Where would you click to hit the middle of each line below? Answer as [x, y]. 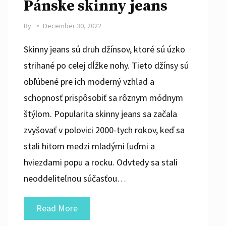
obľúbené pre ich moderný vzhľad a [89, 81]
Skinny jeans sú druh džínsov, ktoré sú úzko [104, 49]
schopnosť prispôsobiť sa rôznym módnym [103, 97]
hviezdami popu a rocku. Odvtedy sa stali [100, 162]
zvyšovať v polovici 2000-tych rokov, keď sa [104, 130]
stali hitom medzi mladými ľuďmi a [89, 146]
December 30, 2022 [72, 25]
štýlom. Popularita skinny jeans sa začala [100, 114]
